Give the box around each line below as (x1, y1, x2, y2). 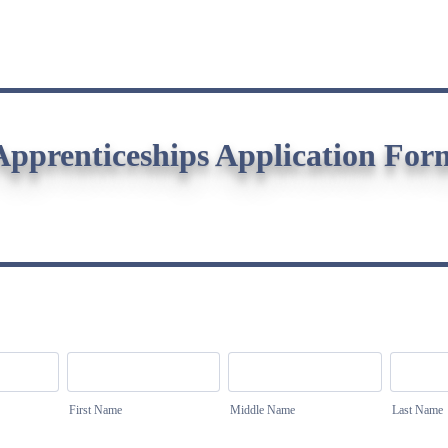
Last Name (391, 403, 443, 417)
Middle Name (230, 403, 295, 417)
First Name (68, 403, 122, 417)
